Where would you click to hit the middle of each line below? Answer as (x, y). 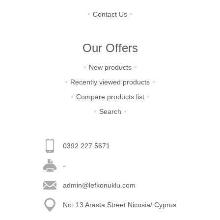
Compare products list (110, 97)
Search (110, 111)
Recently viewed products (110, 82)
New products (110, 67)
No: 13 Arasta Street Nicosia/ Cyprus (119, 205)
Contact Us (110, 14)
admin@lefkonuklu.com (99, 185)
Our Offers (110, 48)
